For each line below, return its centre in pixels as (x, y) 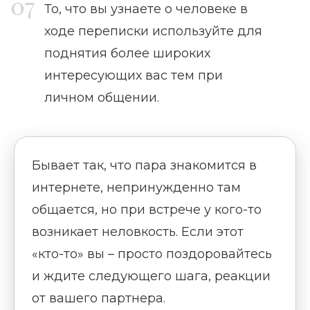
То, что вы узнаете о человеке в (146, 9)
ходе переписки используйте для (153, 31)
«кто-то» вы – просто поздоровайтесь (152, 254)
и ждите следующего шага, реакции (151, 276)
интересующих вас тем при (134, 76)
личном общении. (102, 98)
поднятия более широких (127, 54)
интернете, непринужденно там (136, 188)
